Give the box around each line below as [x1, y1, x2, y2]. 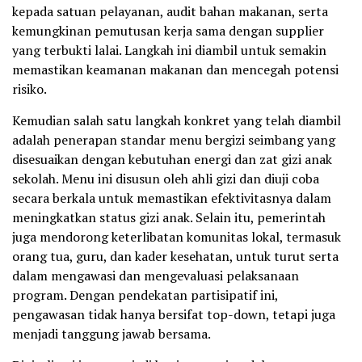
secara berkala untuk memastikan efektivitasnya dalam [12, 189, 331, 208]
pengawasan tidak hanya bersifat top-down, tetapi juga [12, 305, 335, 324]
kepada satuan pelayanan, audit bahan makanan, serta [12, 2, 328, 21]
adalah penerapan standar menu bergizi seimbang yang [12, 131, 335, 149]
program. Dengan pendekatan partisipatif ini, [12, 286, 278, 305]
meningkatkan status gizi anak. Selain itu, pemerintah [12, 208, 326, 227]
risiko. [12, 80, 47, 99]
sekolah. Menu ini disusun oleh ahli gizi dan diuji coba [12, 170, 319, 188]
